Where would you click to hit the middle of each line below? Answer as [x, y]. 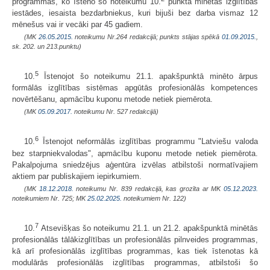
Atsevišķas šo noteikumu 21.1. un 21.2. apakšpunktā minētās [148, 228]
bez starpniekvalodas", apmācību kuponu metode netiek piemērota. [135, 153]
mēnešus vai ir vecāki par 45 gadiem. [77, 25]
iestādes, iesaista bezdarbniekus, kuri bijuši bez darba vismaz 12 [135, 13]
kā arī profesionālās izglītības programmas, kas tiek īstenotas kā [135, 251]
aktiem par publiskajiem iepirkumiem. [77, 176]
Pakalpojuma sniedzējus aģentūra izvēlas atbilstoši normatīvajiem [135, 165]
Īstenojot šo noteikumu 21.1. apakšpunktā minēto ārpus [148, 77]
